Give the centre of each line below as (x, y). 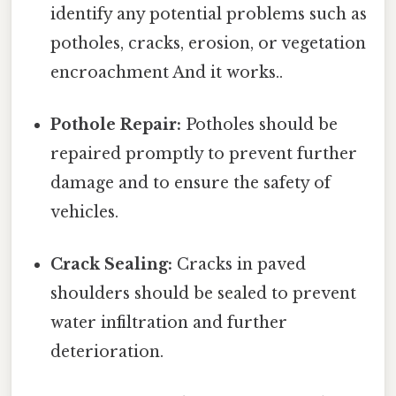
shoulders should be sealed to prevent (204, 294)
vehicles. (85, 212)
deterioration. (107, 352)
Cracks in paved (240, 265)
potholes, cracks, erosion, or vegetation (209, 43)
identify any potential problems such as (209, 14)
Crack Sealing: (112, 265)
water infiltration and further (169, 323)
